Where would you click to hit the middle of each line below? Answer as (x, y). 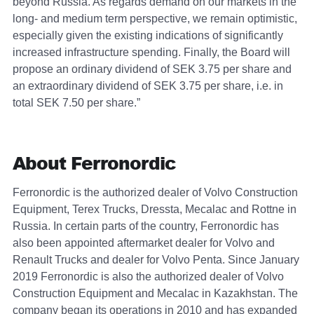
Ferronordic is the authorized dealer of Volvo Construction (155, 193)
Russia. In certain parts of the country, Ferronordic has (146, 226)
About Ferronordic (94, 163)
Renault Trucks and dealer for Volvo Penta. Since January (156, 260)
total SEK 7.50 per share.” (76, 103)
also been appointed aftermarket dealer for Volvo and (144, 243)
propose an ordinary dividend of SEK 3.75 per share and (152, 69)
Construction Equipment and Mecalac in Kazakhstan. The (155, 294)
